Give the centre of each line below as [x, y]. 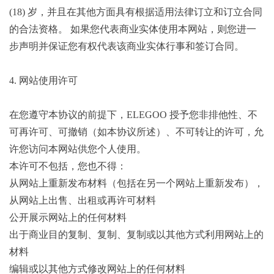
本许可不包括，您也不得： [68, 166]
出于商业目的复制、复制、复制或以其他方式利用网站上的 [136, 235]
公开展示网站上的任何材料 [68, 217]
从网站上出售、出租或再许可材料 [83, 200]
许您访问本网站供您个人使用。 [78, 149]
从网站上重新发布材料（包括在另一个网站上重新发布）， [136, 183]
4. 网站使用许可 [43, 80]
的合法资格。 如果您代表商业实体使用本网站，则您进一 [133, 29]
